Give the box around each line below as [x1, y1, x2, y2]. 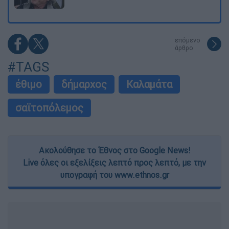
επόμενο [175, 36, 200, 44]
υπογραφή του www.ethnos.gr [60, 170, 169, 180]
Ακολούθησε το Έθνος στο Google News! [39, 145, 190, 156]
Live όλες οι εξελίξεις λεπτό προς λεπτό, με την [23, 157, 206, 168]
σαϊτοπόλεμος [15, 101, 83, 114]
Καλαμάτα [126, 78, 172, 91]
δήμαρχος [61, 78, 107, 91]
